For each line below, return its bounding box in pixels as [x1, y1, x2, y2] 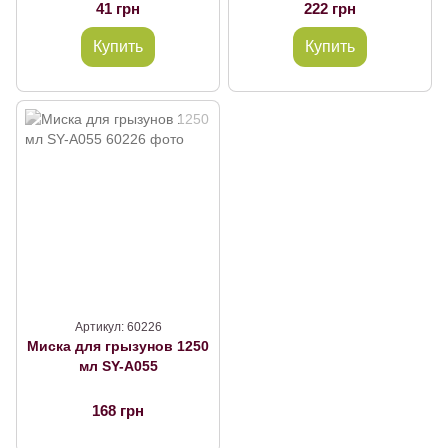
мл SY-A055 [78, 358, 158, 374]
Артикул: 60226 [74, 320, 162, 334]
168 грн [92, 402, 144, 419]
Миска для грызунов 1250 [27, 338, 209, 354]
